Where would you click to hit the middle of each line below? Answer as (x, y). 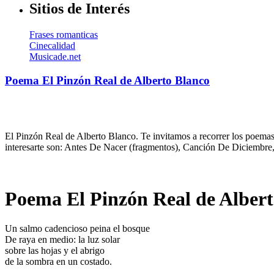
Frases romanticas (64, 35)
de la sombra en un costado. (58, 262)
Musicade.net (55, 57)
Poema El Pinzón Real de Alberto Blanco (107, 80)
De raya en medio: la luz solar (62, 240)
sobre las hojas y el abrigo (55, 251)
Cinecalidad (52, 46)
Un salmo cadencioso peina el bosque (77, 229)
